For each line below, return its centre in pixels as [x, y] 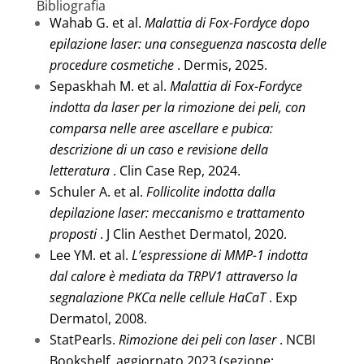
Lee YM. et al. [90, 255]
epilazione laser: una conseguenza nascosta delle [188, 43]
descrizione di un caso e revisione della [158, 149]
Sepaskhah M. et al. [109, 86]
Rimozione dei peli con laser [197, 339]
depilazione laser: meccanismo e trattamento [177, 212]
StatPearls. [84, 339]
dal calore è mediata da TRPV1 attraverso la [173, 276]
